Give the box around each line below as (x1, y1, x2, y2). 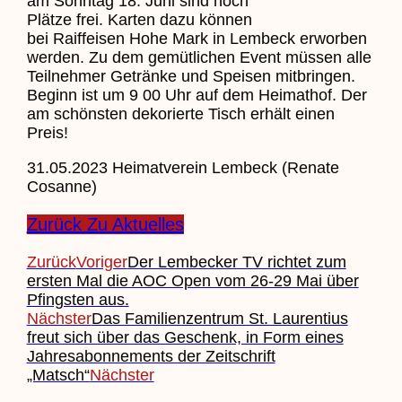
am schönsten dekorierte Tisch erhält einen (26, 104, 335, 123)
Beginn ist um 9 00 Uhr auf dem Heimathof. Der (26, 85, 367, 104)
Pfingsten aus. (26, 290, 129, 309)
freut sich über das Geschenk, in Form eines (26, 328, 344, 346)
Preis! (26, 123, 68, 142)
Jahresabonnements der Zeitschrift (26, 346, 275, 365)
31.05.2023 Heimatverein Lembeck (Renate (26, 158, 339, 177)
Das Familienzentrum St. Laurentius (91, 309, 348, 328)
